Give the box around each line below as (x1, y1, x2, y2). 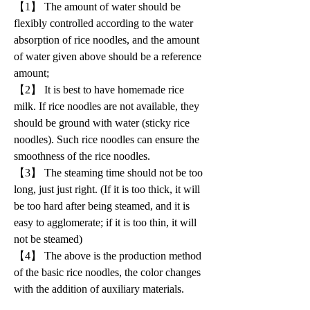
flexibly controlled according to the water (14, 17, 196, 29)
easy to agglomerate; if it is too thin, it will (14, 216, 199, 228)
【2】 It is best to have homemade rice (14, 83, 187, 95)
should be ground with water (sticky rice (14, 116, 192, 129)
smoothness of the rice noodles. (14, 149, 150, 162)
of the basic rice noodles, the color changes (14, 266, 203, 278)
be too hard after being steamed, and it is (14, 199, 192, 212)
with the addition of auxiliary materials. (14, 282, 184, 295)
